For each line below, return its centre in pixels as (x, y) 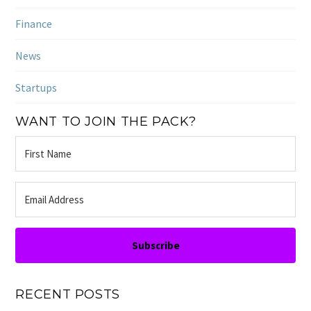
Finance (34, 23)
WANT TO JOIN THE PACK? (106, 121)
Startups (36, 87)
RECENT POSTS (68, 294)
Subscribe (155, 245)
